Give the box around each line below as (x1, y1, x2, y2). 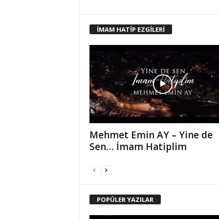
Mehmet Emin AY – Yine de (89, 128, 213, 141)
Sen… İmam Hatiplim (89, 140, 187, 153)
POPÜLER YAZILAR (96, 195, 153, 204)
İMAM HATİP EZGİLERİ (96, 24, 165, 34)
